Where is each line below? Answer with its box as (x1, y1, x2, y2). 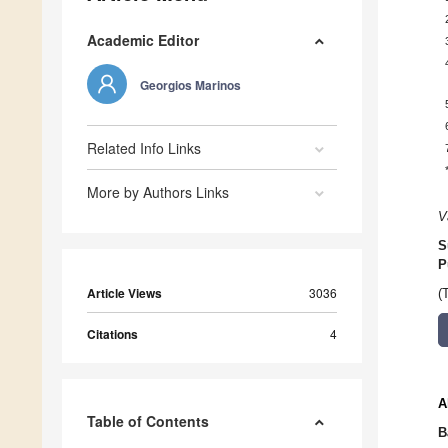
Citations (87, 325, 138, 344)
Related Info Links (87, 138, 201, 159)
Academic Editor (87, 30, 199, 51)
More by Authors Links (87, 182, 229, 203)
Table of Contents (87, 411, 209, 432)
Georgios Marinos (140, 76, 241, 95)
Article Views (87, 284, 162, 303)
